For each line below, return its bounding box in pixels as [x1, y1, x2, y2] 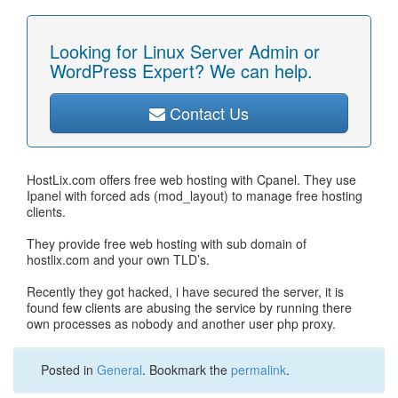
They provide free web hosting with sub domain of [27, 235, 306, 252]
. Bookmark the [142, 361, 231, 378]
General [97, 361, 142, 378]
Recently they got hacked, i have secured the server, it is [27, 283, 344, 300]
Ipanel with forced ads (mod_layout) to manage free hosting [27, 187, 362, 204]
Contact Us [165, 101, 249, 124]
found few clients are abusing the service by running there [27, 298, 352, 316]
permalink [231, 361, 286, 378]
